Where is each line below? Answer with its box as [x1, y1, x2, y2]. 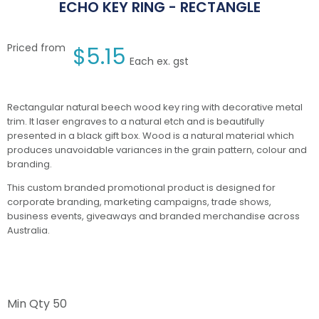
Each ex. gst [130, 54, 189, 69]
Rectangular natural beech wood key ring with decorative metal [7, 100, 303, 115]
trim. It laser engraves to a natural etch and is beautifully [7, 115, 264, 129]
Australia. [7, 224, 50, 238]
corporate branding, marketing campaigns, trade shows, [7, 195, 271, 209]
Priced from [7, 41, 66, 56]
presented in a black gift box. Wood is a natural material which [7, 129, 294, 143]
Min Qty [7, 296, 53, 313]
